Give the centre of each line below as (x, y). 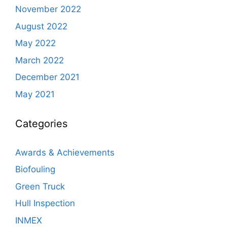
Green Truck (40, 186)
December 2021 (47, 77)
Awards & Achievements (65, 152)
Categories (41, 123)
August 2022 (41, 26)
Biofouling (35, 169)
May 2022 (35, 43)
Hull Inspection (45, 203)
